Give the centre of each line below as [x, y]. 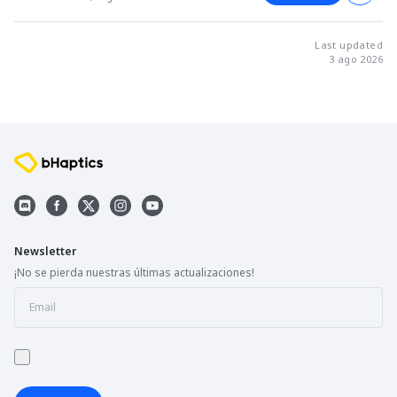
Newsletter [45, 252]
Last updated [349, 45]
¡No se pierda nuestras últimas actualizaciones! [134, 273]
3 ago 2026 [356, 59]
